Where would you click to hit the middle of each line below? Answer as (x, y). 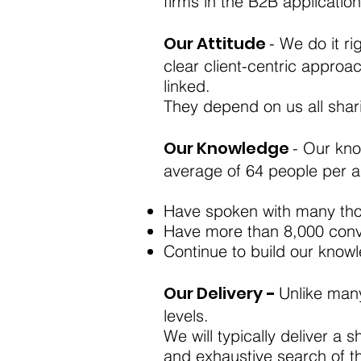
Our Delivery (215, 293)
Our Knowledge (228, 148)
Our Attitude (216, 44)
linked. (187, 86)
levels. (186, 315)
